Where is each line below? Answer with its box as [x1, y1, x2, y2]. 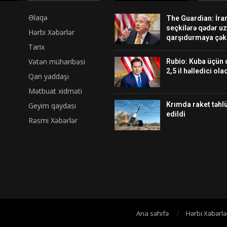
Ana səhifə [136, 209, 169, 218]
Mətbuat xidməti [28, 86, 83, 96]
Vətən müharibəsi [28, 56, 86, 66]
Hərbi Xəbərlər [28, 27, 75, 37]
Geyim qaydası [28, 100, 77, 110]
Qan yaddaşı [28, 71, 69, 81]
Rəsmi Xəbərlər [28, 115, 78, 125]
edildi [166, 109, 185, 118]
